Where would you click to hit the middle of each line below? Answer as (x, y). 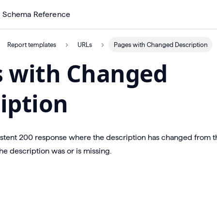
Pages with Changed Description (161, 45)
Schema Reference (37, 14)
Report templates (31, 45)
